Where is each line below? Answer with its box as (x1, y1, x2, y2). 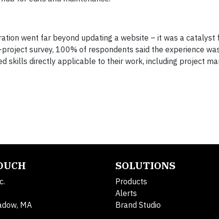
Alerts (115, 188, 137, 198)
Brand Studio (115, 200, 161, 210)
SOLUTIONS (115, 159, 175, 173)
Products (115, 176, 147, 187)
